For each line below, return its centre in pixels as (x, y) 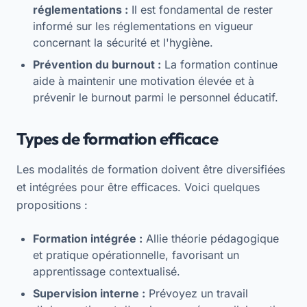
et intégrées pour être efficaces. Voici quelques (138, 187)
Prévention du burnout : (97, 64)
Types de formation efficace (118, 138)
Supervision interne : (89, 293)
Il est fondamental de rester (200, 9)
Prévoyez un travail (197, 293)
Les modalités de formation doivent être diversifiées (151, 169)
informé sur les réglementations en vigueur (143, 26)
